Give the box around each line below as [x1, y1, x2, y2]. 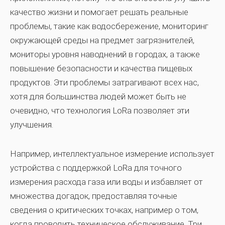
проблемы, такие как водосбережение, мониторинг [10, 21, 208, 31]
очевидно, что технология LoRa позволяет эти [10, 105, 189, 116]
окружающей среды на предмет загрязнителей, [10, 35, 194, 45]
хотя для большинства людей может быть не [10, 91, 186, 101]
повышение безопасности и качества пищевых [10, 63, 192, 73]
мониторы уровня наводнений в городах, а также [10, 49, 200, 59]
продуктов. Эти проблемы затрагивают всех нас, [10, 77, 199, 87]
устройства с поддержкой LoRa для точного [10, 163, 182, 173]
